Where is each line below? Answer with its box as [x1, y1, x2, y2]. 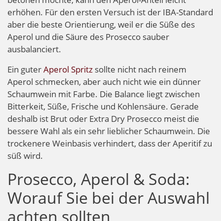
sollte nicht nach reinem [95, 63, 186, 75]
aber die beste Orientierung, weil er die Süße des [7, 18, 195, 30]
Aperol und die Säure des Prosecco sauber [7, 31, 169, 42]
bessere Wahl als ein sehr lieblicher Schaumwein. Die [7, 125, 210, 137]
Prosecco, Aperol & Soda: [7, 168, 190, 189]
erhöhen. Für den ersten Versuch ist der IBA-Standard [7, 6, 213, 18]
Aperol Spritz [43, 63, 95, 75]
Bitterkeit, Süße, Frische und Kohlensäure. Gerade [7, 100, 199, 112]
